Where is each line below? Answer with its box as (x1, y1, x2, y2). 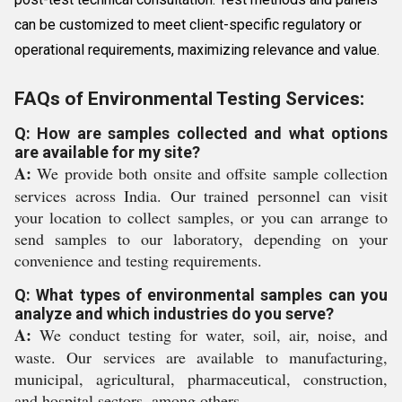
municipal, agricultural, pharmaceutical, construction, (14, 368, 388, 389)
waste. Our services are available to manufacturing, (14, 346, 388, 368)
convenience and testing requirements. (14, 249, 262, 271)
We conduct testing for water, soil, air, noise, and (31, 324, 388, 345)
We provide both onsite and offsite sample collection (31, 162, 388, 184)
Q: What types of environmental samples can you (14, 285, 388, 304)
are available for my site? (14, 143, 200, 162)
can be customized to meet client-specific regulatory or (14, 16, 362, 33)
